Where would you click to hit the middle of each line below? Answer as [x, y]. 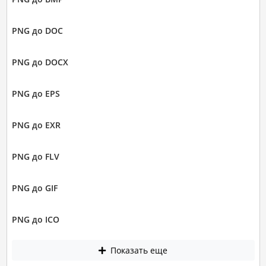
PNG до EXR [36, 125]
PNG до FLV [35, 156]
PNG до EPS [36, 93]
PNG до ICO [35, 219]
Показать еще [138, 251]
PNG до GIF [34, 188]
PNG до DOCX [40, 62]
